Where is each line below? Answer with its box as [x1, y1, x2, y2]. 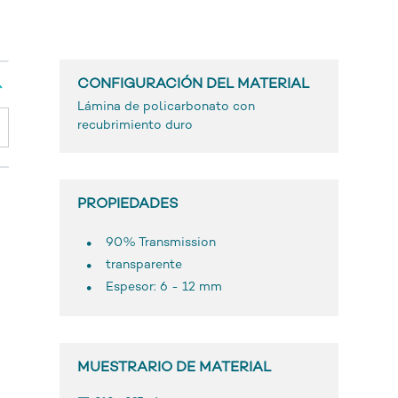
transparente [105, 258, 182, 272]
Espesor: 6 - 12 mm [105, 280, 222, 294]
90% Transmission [105, 235, 216, 250]
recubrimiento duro [76, 118, 193, 132]
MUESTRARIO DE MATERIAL [76, 360, 271, 376]
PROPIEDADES [76, 196, 179, 212]
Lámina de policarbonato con [76, 99, 255, 114]
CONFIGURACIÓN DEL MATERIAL [76, 76, 309, 92]
